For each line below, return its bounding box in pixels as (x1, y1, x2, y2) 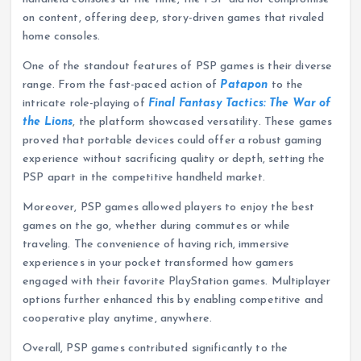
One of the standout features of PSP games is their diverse (23, 60, 333, 73)
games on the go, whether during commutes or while (23, 220, 291, 233)
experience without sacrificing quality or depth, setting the (23, 153, 326, 166)
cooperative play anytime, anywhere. (23, 313, 213, 326)
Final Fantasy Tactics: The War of (147, 98, 331, 110)
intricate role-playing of (23, 98, 148, 110)
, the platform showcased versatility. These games (73, 116, 333, 129)
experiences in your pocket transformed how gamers (23, 257, 294, 270)
